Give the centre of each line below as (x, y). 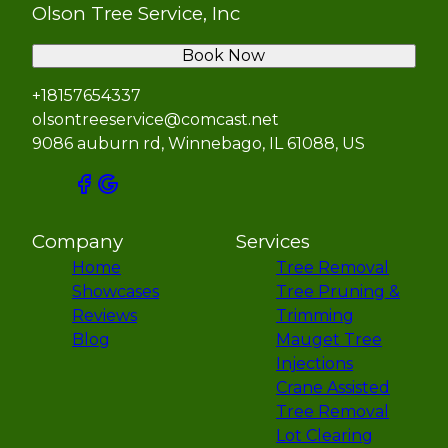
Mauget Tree (329, 340)
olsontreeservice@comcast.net (155, 120)
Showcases (115, 292)
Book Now (224, 56)
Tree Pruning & (338, 292)
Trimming (315, 316)
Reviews (104, 316)
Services (273, 242)
